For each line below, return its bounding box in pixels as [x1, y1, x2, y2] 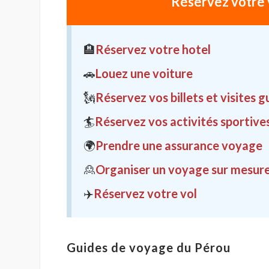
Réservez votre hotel [95, 42, 211, 57]
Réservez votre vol [94, 186, 197, 201]
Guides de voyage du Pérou [67, 240, 231, 255]
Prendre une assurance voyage [95, 138, 262, 153]
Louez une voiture [95, 66, 193, 81]
